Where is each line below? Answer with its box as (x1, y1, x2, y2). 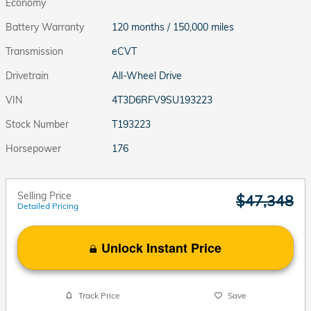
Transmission (6, 44, 63, 58)
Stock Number (6, 117, 69, 131)
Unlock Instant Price (101, 238, 221, 257)
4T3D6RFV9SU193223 (112, 93, 213, 106)
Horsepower (6, 142, 61, 155)
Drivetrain (6, 69, 49, 82)
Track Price (78, 290, 120, 301)
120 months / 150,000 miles (112, 20, 235, 33)
